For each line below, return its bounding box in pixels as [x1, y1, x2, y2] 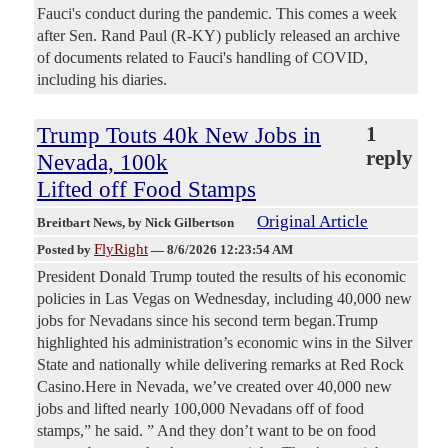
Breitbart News [37, 214, 122, 230]
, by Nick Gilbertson [122, 214, 237, 230]
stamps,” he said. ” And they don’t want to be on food [37, 421, 376, 439]
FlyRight [94, 240, 148, 257]
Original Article [257, 211, 368, 231]
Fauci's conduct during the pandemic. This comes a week [37, 4, 397, 22]
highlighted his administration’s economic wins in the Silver [37, 333, 412, 351]
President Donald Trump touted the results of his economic [37, 267, 406, 285]
